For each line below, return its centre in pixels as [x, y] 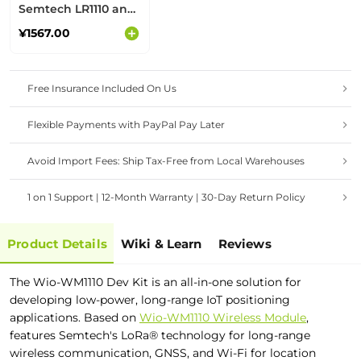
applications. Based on [75, 317]
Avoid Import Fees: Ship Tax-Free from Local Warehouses [166, 161]
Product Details [57, 243]
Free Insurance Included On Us [102, 88]
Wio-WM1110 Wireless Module [223, 317]
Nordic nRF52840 [69, 23]
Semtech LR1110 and [77, 9]
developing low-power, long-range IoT [118, 300]
